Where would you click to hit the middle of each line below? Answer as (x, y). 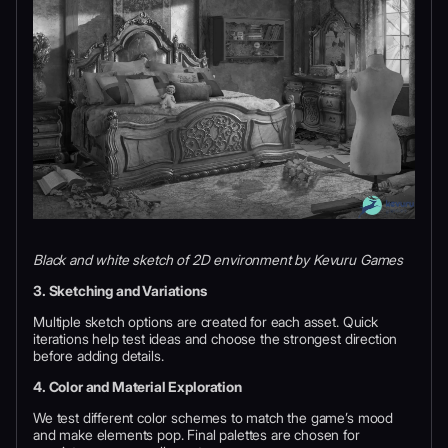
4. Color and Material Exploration (137, 387)
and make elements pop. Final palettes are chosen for (196, 435)
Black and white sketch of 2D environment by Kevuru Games (218, 260)
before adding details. (98, 356)
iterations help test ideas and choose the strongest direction (215, 339)
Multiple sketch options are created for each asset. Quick (205, 322)
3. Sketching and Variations (120, 291)
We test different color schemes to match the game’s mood (213, 418)
